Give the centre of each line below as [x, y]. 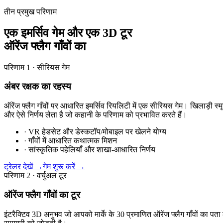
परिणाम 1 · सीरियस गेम [37, 67]
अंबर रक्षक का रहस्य [38, 87]
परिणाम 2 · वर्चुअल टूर [35, 176]
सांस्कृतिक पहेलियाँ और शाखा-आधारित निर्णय [92, 150]
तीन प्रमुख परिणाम [30, 11]
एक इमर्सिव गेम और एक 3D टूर [68, 33]
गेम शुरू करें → [64, 167]
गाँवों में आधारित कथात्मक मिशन [73, 141]
